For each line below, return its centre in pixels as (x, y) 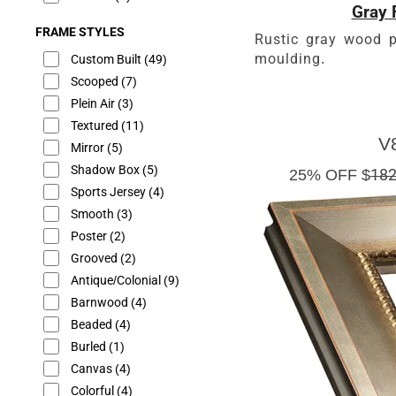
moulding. (290, 58)
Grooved (95, 258)
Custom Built (107, 59)
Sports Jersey (110, 192)
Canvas (93, 369)
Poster (90, 236)
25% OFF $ (329, 175)
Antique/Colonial (117, 280)
